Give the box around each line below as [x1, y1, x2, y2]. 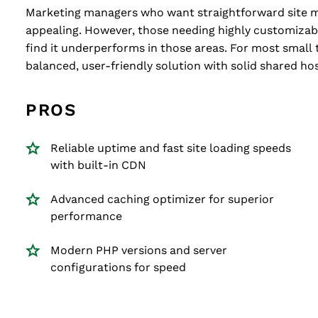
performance [50, 210, 122, 222]
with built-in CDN [50, 159, 146, 171]
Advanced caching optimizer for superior [50, 193, 274, 205]
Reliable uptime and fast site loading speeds [50, 142, 291, 154]
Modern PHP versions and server [50, 244, 227, 256]
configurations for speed [50, 261, 186, 273]
